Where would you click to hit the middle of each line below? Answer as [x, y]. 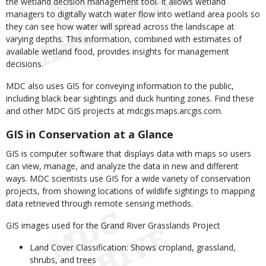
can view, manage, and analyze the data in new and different [122, 166]
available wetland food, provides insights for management [118, 51]
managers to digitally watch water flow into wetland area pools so [133, 14]
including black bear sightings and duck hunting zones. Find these [130, 98]
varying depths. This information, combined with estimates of [124, 39]
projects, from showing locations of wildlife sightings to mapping [130, 191]
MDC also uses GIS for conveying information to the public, [120, 86]
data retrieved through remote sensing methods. [99, 203]
